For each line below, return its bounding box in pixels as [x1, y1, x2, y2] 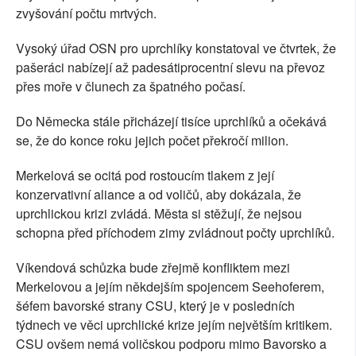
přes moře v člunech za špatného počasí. [16, 77, 246, 96]
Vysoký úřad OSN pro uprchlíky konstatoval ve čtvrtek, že [16, 39, 336, 58]
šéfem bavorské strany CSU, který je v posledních [16, 296, 295, 315]
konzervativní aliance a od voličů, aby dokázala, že [16, 185, 301, 204]
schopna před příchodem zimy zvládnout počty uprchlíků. [16, 223, 335, 242]
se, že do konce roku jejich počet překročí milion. [16, 131, 288, 150]
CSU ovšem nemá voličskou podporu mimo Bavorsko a [16, 335, 327, 354]
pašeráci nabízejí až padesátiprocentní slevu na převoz [16, 58, 325, 77]
